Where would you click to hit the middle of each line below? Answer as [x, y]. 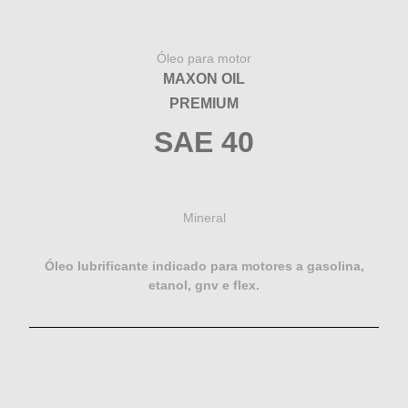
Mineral [204, 218]
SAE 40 [204, 143]
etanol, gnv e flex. [204, 286]
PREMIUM [204, 104]
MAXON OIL [204, 79]
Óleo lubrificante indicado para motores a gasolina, [204, 266]
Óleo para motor [204, 59]
